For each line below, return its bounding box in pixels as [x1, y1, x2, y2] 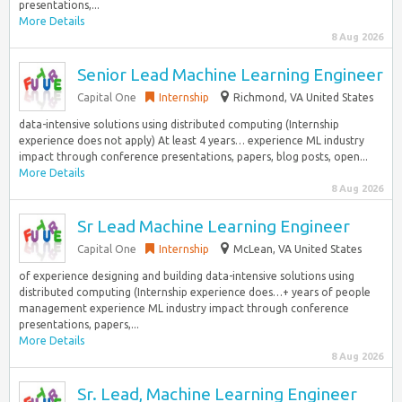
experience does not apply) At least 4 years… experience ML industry [19, 135, 364, 146]
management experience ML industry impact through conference [19, 302, 349, 314]
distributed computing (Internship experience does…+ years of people [19, 286, 371, 298]
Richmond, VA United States [233, 92, 373, 103]
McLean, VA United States [233, 243, 362, 255]
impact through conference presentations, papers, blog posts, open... [19, 151, 368, 162]
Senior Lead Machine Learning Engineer [77, 65, 383, 84]
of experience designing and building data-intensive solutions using [19, 270, 354, 282]
